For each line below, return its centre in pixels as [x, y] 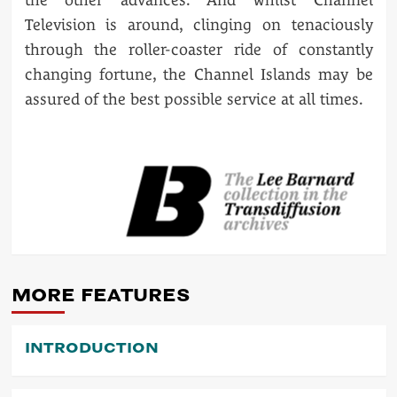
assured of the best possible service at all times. [194, 98]
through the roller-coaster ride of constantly [198, 49]
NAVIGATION [122, 232]
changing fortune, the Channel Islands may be [198, 74]
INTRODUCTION [91, 347]
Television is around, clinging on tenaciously [198, 24]
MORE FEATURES [100, 295]
